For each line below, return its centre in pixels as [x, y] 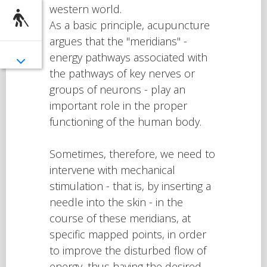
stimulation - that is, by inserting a [130, 186]
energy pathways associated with [128, 58]
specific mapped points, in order [128, 235]
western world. [85, 9]
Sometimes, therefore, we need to [132, 154]
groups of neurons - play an [117, 90]
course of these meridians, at [120, 218]
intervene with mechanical [112, 170]
